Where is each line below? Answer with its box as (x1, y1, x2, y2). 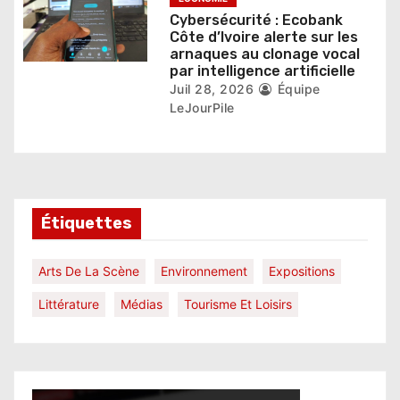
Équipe (273, 81, 321, 96)
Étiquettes (41, 213, 132, 233)
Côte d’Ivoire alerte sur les (169, 29, 358, 46)
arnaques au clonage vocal (169, 46, 360, 62)
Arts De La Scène (38, 263, 139, 279)
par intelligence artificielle (169, 62, 355, 79)
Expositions (269, 263, 335, 279)
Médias (121, 296, 162, 312)
